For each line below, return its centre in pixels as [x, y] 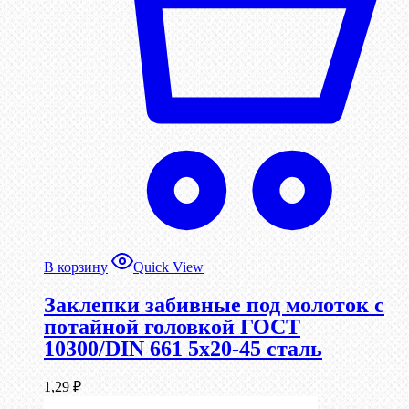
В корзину [76, 267]
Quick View [168, 267]
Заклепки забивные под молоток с [214, 305]
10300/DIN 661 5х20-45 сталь [183, 349]
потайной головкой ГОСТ [172, 327]
